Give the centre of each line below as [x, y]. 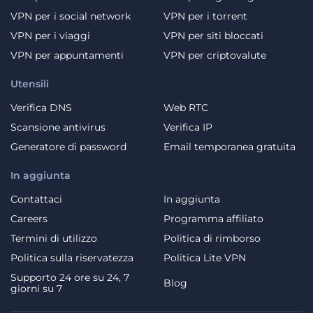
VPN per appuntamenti [67, 55]
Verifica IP [188, 127]
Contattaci [36, 199]
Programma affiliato [213, 218]
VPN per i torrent [205, 16]
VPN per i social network [71, 16]
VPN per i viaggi [50, 35]
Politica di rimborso [212, 238]
